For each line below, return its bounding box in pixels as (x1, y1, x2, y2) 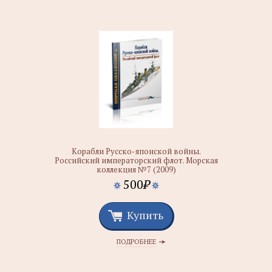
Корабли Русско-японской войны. (71, 146, 201, 157)
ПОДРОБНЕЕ (116, 237, 156, 246)
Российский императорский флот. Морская (54, 155, 218, 166)
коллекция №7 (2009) (96, 164, 176, 175)
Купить (127, 208, 163, 222)
